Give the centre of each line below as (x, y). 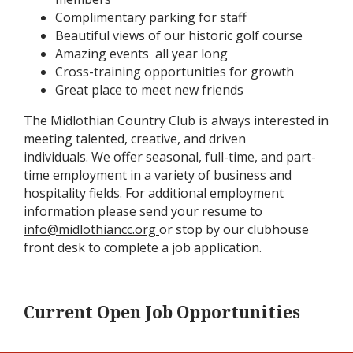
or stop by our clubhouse (234, 229)
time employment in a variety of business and (158, 175)
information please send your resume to (143, 211)
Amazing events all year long (141, 53)
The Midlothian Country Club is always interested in (176, 120)
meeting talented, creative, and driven (135, 138)
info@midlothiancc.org (90, 229)
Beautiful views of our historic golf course (179, 35)
